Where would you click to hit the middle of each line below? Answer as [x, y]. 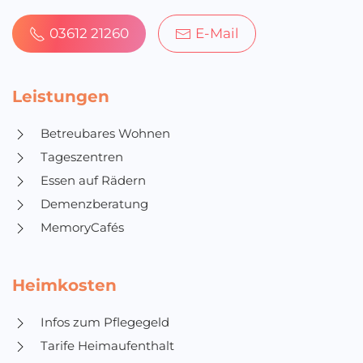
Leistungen [61, 97]
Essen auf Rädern [93, 181]
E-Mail [217, 34]
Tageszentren [82, 158]
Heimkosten [64, 286]
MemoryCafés [82, 228]
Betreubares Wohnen [105, 134]
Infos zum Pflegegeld [105, 323]
